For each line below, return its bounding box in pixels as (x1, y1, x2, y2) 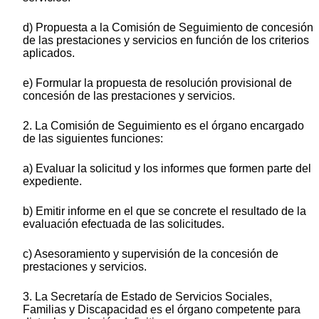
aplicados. (23, 46, 75, 59)
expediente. (23, 174, 82, 187)
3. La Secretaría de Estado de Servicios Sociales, (23, 290, 272, 303)
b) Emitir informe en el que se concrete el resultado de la (23, 204, 306, 217)
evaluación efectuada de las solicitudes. (23, 217, 224, 230)
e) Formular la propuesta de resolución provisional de (23, 76, 292, 89)
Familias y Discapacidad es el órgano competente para (23, 303, 300, 315)
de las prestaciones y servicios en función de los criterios (23, 33, 309, 46)
